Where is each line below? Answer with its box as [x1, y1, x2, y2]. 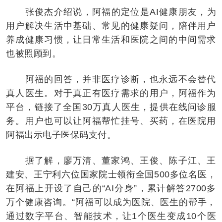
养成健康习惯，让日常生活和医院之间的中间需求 [6, 34, 216, 45]
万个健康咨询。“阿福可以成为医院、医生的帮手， [6, 197, 216, 207]
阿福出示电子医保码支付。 [6, 129, 116, 140]
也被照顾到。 [6, 48, 61, 58]
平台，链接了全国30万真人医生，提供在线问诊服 [6, 102, 216, 112]
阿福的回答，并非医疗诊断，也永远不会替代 [6, 74, 216, 84]
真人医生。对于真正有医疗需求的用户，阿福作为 [6, 88, 216, 98]
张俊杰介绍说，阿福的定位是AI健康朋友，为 [6, 6, 216, 17]
